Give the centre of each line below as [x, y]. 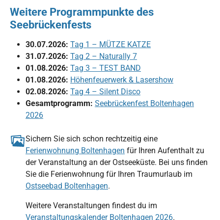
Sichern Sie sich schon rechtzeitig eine [92, 138]
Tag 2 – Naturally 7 [104, 56]
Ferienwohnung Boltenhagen [75, 150]
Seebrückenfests [51, 24]
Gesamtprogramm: [59, 103]
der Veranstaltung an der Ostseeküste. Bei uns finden [117, 162]
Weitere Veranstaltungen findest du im [91, 205]
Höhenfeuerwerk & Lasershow [122, 80]
